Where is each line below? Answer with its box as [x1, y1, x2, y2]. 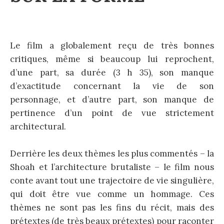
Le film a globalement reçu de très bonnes [10, 39, 214, 51]
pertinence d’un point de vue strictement [10, 107, 214, 118]
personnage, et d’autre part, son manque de [10, 93, 214, 105]
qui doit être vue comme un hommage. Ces [10, 188, 214, 199]
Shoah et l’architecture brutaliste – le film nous [10, 161, 214, 172]
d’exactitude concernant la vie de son [10, 80, 214, 91]
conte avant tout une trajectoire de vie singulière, [10, 174, 214, 186]
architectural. [10, 120, 66, 132]
